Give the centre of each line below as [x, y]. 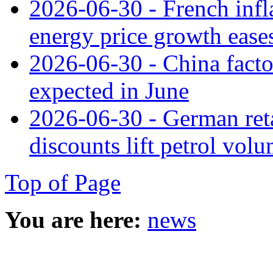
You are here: [73, 219]
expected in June [109, 90]
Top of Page [63, 182]
